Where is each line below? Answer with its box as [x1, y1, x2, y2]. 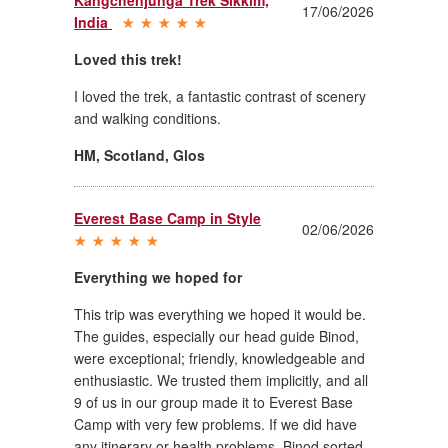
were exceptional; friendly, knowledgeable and [74, 347, 365, 368]
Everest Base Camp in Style [74, 207, 261, 228]
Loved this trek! [74, 48, 182, 69]
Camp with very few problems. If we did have [74, 413, 357, 434]
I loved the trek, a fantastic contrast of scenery [74, 85, 366, 106]
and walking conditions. [74, 107, 221, 128]
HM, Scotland [74, 144, 165, 165]
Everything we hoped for [74, 266, 242, 287]
